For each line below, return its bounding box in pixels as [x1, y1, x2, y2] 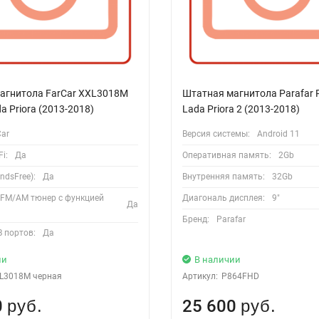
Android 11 [256, 128, 300, 139]
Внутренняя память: [182, 171, 265, 182]
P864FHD [221, 271, 259, 281]
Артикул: [182, 271, 218, 281]
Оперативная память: [182, 150, 271, 160]
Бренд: [182, 214, 209, 224]
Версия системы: [182, 128, 250, 139]
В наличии [194, 253, 241, 265]
